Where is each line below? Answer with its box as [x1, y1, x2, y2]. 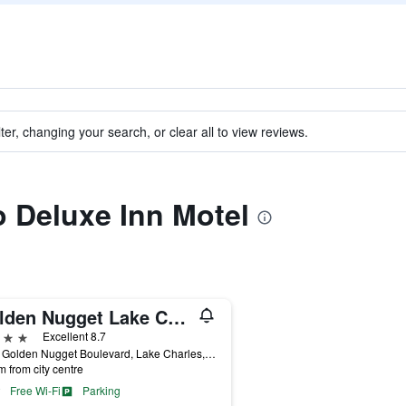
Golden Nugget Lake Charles [167, 304, 186, 330]
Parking [82, 382, 121, 398]
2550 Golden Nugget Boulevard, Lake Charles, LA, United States [204, 345, 216, 361]
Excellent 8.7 [42, 328, 106, 343]
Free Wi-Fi [9, 382, 61, 398]
